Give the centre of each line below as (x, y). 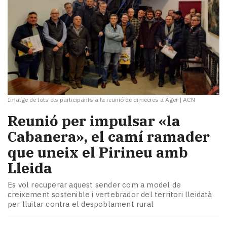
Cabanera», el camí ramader (109, 136)
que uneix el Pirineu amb (98, 152)
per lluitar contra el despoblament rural (81, 204)
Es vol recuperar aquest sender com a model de (94, 185)
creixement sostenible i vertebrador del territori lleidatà (110, 195)
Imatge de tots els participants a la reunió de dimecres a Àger (93, 99)
